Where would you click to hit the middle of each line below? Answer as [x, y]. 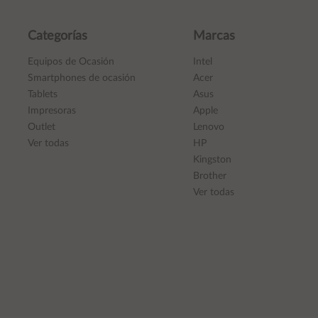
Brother [210, 176]
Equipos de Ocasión [71, 62]
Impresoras [52, 111]
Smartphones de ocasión [82, 78]
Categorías [57, 36]
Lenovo [209, 127]
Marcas [214, 36]
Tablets [43, 94]
